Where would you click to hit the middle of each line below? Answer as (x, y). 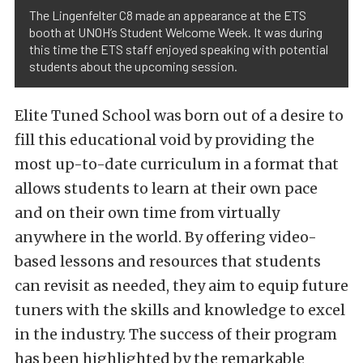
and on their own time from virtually (147, 212)
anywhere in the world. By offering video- (166, 237)
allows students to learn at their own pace (166, 188)
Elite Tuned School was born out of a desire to (179, 115)
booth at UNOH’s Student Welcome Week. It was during (176, 32)
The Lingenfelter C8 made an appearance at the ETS (168, 15)
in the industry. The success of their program (176, 334)
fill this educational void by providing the (164, 139)
